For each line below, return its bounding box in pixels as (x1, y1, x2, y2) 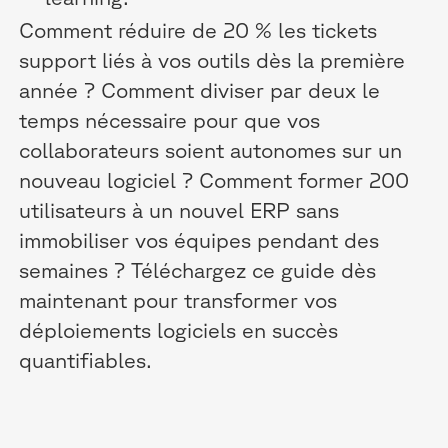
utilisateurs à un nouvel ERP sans (19, 196, 340, 222)
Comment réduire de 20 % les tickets (19, 16, 378, 42)
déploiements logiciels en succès (19, 316, 339, 342)
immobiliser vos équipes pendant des (19, 226, 380, 252)
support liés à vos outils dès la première (19, 46, 406, 72)
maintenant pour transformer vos (19, 286, 338, 312)
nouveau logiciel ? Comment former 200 (19, 166, 410, 192)
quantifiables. (19, 346, 153, 372)
